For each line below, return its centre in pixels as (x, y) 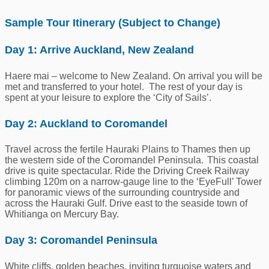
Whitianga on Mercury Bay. (62, 214)
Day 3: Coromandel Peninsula (81, 240)
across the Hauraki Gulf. (57, 204)
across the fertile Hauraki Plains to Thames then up (142, 150)
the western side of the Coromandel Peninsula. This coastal (132, 160)
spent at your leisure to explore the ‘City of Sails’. (108, 97)
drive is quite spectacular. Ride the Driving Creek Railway (127, 171)
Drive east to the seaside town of (178, 204)
